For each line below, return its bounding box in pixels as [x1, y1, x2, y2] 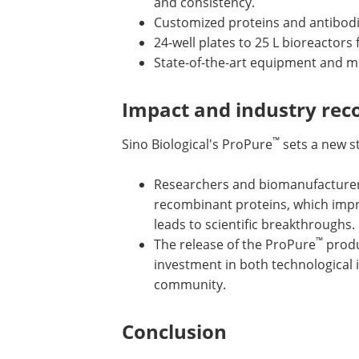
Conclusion [122, 318, 227, 345]
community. [154, 276, 226, 293]
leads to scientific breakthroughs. [154, 216, 355, 233]
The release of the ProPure [154, 236, 316, 253]
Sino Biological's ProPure [122, 135, 272, 153]
